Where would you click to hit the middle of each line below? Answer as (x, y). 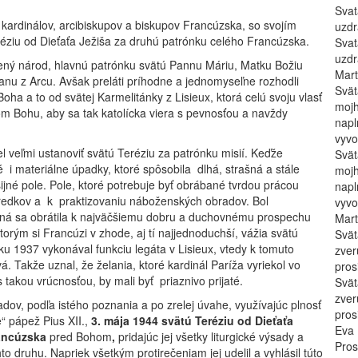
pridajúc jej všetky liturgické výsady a (211, 336)
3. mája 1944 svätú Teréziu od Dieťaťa (192, 320)
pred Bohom (79, 336)
